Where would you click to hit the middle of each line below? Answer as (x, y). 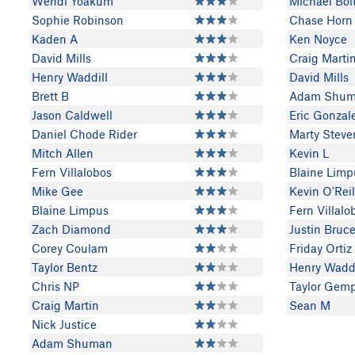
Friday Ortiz (321, 248)
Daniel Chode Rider (84, 134)
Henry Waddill (70, 77)
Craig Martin (65, 305)
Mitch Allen (63, 153)
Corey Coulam (70, 248)
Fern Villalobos (72, 172)
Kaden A (55, 39)
